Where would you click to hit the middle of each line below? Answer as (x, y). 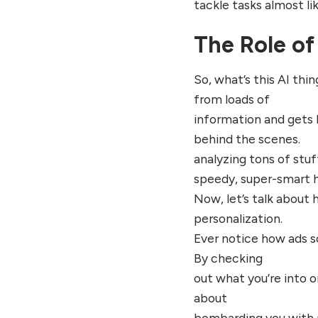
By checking (229, 258)
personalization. (238, 218)
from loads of (232, 99)
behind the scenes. (247, 138)
